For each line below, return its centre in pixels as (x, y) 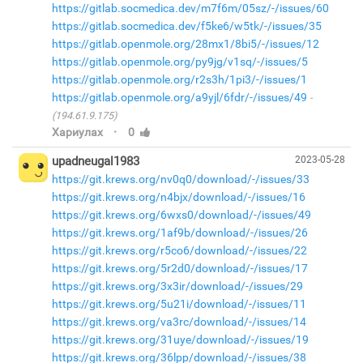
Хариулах (77, 132)
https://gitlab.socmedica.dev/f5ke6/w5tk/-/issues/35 (186, 26)
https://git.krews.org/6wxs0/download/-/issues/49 (181, 215)
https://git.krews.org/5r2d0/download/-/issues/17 (179, 268)
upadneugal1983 (95, 161)
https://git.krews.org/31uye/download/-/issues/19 (180, 340)
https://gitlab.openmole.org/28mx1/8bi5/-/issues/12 (185, 44)
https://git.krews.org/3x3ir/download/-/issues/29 (177, 286)
